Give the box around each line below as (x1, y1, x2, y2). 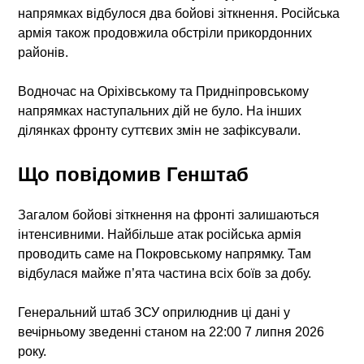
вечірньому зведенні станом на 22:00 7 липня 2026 (18, 324, 325, 339)
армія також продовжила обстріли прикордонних (18, 25, 313, 40)
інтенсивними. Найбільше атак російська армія (18, 227, 302, 241)
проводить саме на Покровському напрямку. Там (18, 246, 312, 261)
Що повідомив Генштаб (18, 162, 249, 185)
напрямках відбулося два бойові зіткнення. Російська (18, 6, 340, 20)
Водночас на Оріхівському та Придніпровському (18, 84, 310, 98)
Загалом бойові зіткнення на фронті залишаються (18, 207, 320, 222)
